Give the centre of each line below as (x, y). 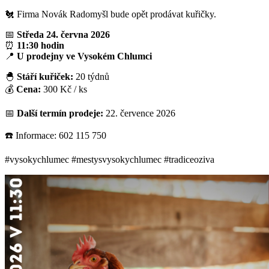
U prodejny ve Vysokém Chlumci (84, 56)
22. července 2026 (139, 113)
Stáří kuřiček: (45, 76)
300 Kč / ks (64, 89)
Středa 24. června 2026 (63, 34)
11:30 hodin (41, 45)
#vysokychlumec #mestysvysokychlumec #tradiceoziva (110, 159)
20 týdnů (91, 76)
